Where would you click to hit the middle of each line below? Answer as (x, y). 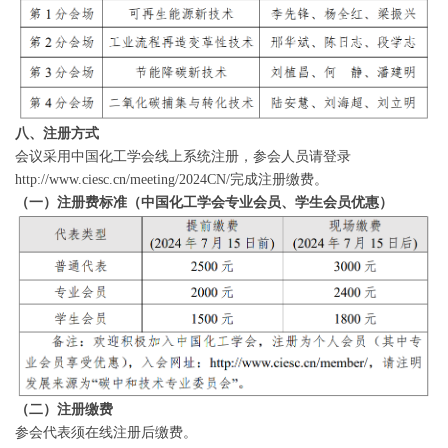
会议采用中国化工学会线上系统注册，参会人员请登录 (183, 157)
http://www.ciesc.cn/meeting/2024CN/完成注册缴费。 (171, 180)
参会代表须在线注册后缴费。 (106, 432)
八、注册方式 (57, 134)
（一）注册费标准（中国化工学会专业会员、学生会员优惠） (204, 203)
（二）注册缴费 (64, 409)
